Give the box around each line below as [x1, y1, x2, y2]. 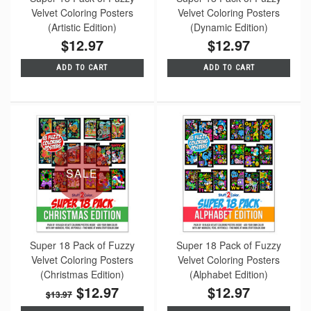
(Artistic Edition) [47, 20, 117, 35]
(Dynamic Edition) [190, 20, 268, 35]
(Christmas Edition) [40, 267, 124, 281]
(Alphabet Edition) [190, 267, 269, 281]
